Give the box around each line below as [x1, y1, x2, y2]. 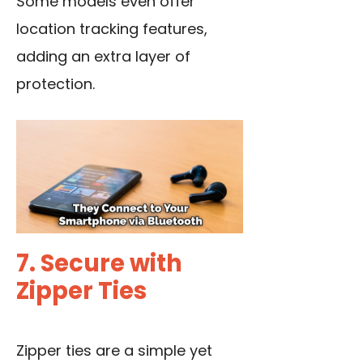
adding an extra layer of [16, 46, 190, 67]
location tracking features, [16, 19, 207, 40]
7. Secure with [16, 247, 182, 280]
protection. [16, 74, 95, 95]
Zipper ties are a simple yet [16, 340, 212, 361]
